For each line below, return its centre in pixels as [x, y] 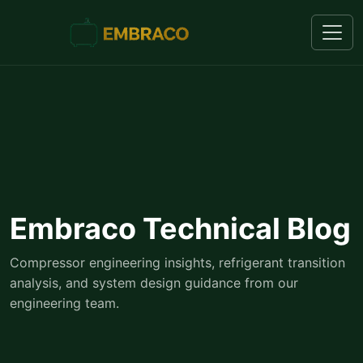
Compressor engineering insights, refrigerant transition [177, 262]
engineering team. [64, 303]
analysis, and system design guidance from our [154, 282]
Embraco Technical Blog [180, 228]
